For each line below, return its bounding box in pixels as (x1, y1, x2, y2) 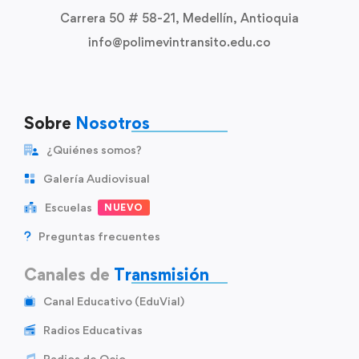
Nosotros (75, 113, 150, 134)
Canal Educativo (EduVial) (43, 294, 184, 309)
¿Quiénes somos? (46, 143, 142, 157)
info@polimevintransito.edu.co (88, 34, 271, 50)
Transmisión (114, 264, 209, 285)
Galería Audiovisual (43, 171, 150, 186)
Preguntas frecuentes (38, 229, 160, 244)
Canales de (24, 264, 114, 285)
